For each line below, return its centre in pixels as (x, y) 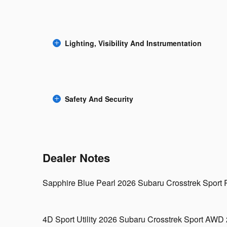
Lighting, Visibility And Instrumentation (133, 43)
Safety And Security (99, 99)
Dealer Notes (76, 158)
